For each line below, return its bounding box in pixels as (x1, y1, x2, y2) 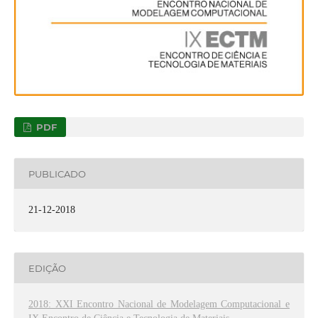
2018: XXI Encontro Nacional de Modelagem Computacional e (28, 299, 290, 310)
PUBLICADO (28, 168, 86, 180)
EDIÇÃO (28, 262, 66, 274)
